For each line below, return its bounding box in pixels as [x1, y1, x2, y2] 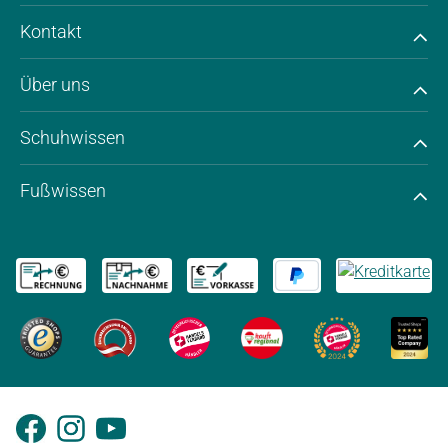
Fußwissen [20, 180, 106, 202]
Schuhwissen [20, 127, 125, 149]
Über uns [20, 74, 90, 96]
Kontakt [20, 21, 82, 43]
